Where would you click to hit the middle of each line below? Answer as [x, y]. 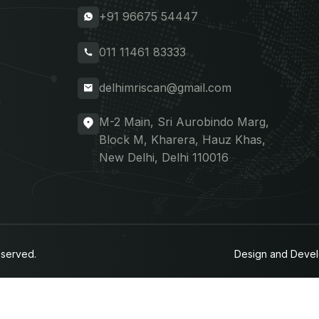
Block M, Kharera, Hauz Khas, [183, 139]
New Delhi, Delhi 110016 [164, 157]
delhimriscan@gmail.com [166, 88]
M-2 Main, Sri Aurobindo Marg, [184, 121]
